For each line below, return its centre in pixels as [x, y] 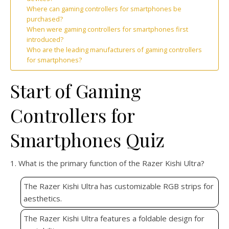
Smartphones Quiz [87, 140]
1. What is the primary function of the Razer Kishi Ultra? [107, 163]
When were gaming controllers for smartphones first [108, 29]
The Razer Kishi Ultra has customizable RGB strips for [119, 186]
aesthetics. [43, 199]
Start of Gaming [76, 91]
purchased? [45, 19]
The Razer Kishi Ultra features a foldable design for [114, 219]
